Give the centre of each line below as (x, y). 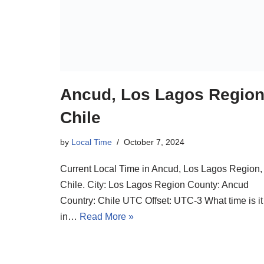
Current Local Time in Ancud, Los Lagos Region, (161, 169)
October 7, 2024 (154, 142)
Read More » (107, 216)
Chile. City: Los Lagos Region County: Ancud (154, 184)
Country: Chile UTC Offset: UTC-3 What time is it (161, 200)
